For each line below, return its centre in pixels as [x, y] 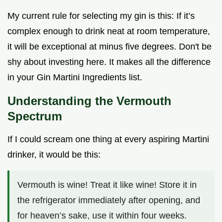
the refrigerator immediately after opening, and [109, 200]
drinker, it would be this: [54, 155]
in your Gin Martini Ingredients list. [75, 78]
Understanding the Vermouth [89, 101]
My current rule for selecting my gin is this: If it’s [101, 16]
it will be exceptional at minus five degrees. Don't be [110, 47]
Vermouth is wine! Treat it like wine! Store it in [107, 185]
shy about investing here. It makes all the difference [109, 62]
